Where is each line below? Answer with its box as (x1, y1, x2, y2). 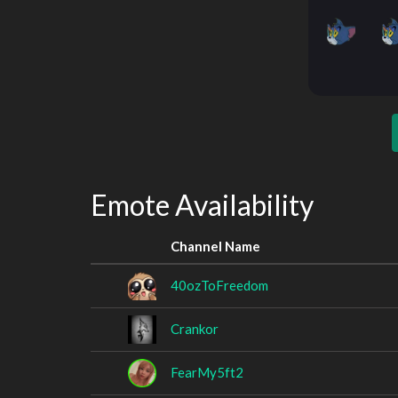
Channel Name (171, 237, 260, 254)
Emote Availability (91, 187, 314, 222)
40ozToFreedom (171, 276, 268, 293)
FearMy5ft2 (171, 363, 243, 380)
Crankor (171, 320, 219, 337)
